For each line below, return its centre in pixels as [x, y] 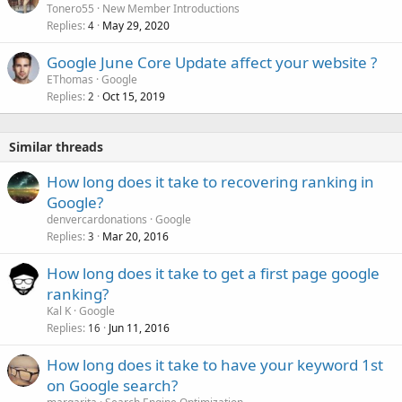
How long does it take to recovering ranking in [210, 182]
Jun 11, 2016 [139, 328]
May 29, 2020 [136, 26]
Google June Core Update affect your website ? [212, 63]
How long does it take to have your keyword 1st [215, 365]
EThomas [70, 80]
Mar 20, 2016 [135, 237]
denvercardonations [97, 220]
